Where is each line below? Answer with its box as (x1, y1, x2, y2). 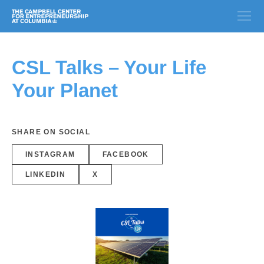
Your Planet (12, 80, 118, 101)
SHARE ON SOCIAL (12, 128, 90, 136)
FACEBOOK (102, 150, 149, 159)
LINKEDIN (25, 170, 66, 179)
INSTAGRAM (25, 150, 75, 159)
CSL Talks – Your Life (12, 57, 206, 78)
